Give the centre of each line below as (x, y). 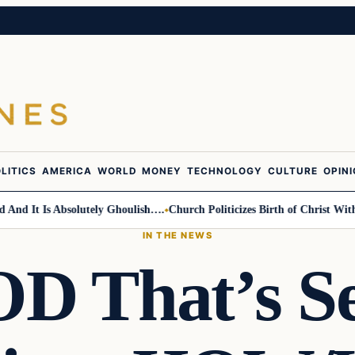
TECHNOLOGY (225, 172)
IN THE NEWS (177, 235)
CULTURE (293, 172)
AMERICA (67, 172)
